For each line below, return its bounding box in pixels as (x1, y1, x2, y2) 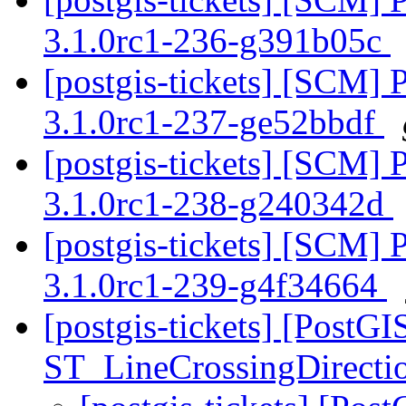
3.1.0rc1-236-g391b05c (43, 21, 391, 61)
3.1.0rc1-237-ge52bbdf (43, 102, 384, 142)
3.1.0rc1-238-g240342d (43, 184, 393, 224)
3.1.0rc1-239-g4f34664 (43, 266, 387, 305)
